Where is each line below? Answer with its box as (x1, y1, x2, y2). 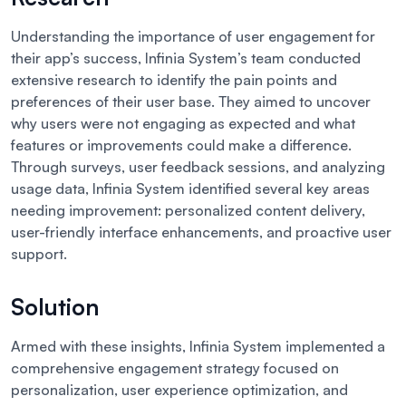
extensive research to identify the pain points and (11, 71, 337, 90)
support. (11, 245, 67, 264)
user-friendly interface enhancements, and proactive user (11, 223, 391, 242)
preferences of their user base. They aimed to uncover (11, 92, 371, 111)
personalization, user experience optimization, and (11, 381, 348, 400)
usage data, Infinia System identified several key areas (11, 179, 370, 198)
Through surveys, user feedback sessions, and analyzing (11, 158, 385, 177)
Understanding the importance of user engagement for (11, 27, 375, 46)
